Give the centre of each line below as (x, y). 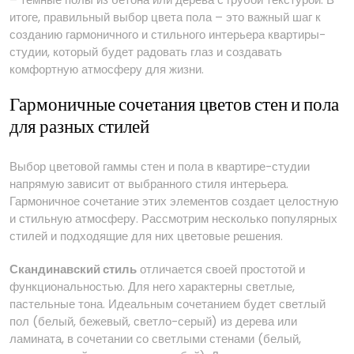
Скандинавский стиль (73, 269)
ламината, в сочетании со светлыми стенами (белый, (155, 339)
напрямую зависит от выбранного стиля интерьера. (149, 184)
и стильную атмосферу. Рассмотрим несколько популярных (173, 218)
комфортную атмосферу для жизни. (107, 69)
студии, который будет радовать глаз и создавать (146, 52)
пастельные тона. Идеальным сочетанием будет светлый (168, 304)
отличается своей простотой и (221, 269)
